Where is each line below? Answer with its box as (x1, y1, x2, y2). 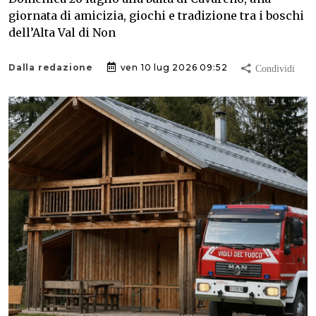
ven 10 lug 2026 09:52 (117, 62, 228, 73)
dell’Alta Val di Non (8, 25, 116, 40)
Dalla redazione (8, 62, 93, 73)
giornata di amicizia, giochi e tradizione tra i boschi (8, 8, 304, 23)
